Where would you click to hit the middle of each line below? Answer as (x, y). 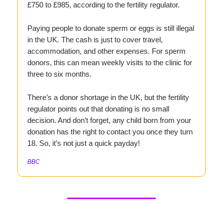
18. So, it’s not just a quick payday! (84, 143)
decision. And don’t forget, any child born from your (109, 120)
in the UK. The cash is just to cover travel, (95, 40)
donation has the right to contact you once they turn (110, 132)
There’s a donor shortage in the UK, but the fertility (108, 98)
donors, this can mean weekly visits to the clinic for (110, 63)
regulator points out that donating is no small (98, 109)
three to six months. (59, 74)
